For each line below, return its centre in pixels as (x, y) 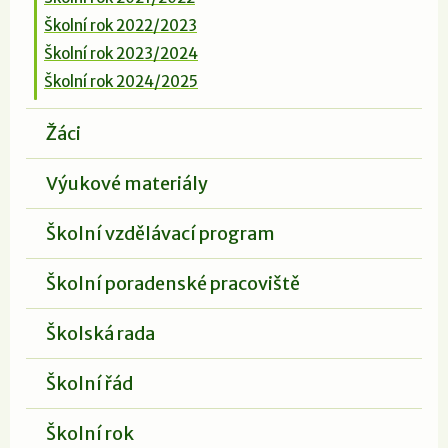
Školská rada (100, 333)
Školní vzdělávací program (160, 233)
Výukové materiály (127, 183)
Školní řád (89, 383)
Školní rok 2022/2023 (120, 25)
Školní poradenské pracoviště (173, 283)
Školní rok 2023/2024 (121, 53)
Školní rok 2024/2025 (121, 81)
